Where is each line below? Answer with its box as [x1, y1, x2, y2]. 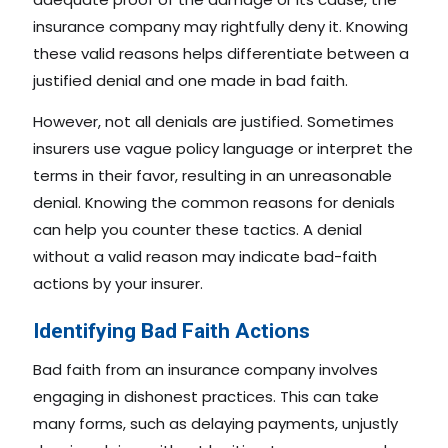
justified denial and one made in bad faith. [33, 69, 348, 91]
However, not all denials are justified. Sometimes [33, 110, 394, 132]
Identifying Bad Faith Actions [33, 318, 310, 343]
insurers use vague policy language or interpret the [33, 137, 413, 159]
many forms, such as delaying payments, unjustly [33, 412, 398, 434]
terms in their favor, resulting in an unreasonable [33, 164, 392, 186]
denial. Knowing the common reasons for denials [33, 191, 395, 213]
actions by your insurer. [33, 272, 203, 294]
